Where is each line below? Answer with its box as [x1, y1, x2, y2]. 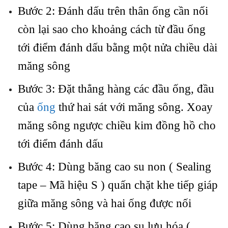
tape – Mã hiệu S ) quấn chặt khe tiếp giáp [17, 178, 218, 191]
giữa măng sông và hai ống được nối [17, 196, 191, 210]
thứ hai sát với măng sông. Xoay [55, 100, 213, 113]
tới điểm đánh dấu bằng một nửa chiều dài [17, 41, 217, 54]
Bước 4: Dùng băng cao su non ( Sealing [17, 160, 211, 173]
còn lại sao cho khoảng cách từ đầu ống [17, 22, 206, 36]
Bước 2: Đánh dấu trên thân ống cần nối [17, 4, 208, 17]
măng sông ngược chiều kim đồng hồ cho [17, 119, 216, 132]
